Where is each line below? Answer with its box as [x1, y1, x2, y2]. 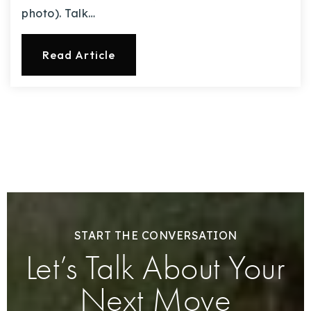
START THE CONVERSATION [74, 228, 237, 243]
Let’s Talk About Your [25, 248, 286, 287]
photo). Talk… [22, 6, 96, 21]
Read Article [42, 48, 115, 62]
